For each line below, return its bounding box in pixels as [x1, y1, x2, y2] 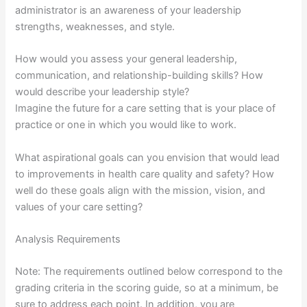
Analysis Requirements [15, 233, 121, 246]
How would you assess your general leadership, [15, 53, 238, 66]
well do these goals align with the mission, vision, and [15, 184, 266, 197]
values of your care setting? [15, 200, 143, 213]
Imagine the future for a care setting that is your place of [15, 102, 276, 115]
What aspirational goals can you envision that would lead [15, 151, 280, 164]
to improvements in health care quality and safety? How [15, 167, 275, 180]
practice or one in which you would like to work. [15, 119, 237, 132]
